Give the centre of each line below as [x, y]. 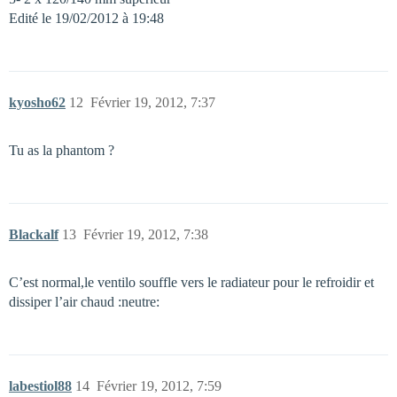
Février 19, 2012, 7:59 [159, 386]
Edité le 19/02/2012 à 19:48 [86, 18]
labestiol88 [40, 386]
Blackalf [34, 234]
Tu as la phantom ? [62, 150]
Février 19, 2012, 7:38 [146, 234]
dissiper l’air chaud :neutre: [84, 302]
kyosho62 [37, 102]
